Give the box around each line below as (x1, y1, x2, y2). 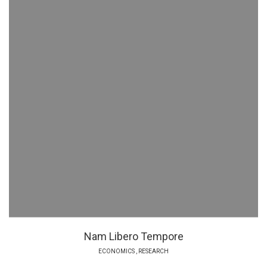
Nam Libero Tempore (83, 229, 184, 243)
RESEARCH (138, 247, 169, 254)
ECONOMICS (98, 247, 135, 254)
